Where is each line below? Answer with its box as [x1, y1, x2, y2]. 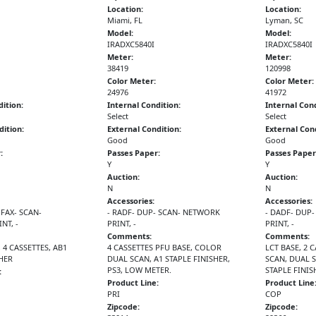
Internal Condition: [107, 99, 181, 110]
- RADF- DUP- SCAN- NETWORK [107, 206, 221, 217]
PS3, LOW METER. [107, 264, 172, 275]
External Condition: [107, 123, 182, 134]
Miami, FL [107, 14, 143, 25]
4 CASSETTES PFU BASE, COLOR [107, 241, 222, 253]
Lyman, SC [265, 14, 303, 25]
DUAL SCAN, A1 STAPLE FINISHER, [107, 253, 231, 264]
